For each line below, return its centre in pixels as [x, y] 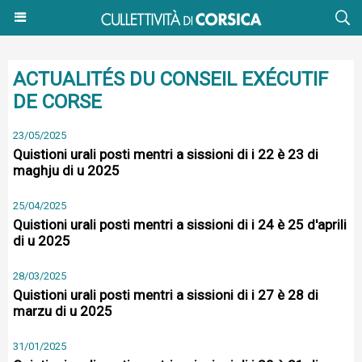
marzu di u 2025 [63, 311]
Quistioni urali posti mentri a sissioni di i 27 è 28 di [166, 295]
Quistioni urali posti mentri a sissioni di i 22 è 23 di [166, 154]
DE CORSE [57, 102]
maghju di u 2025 [66, 170]
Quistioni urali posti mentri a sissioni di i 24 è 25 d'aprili [180, 225]
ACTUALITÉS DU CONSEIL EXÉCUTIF [170, 79]
